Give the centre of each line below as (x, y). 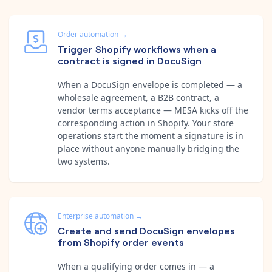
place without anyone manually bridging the (148, 148)
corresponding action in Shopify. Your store (146, 123)
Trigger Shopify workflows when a (137, 48)
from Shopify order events (121, 241)
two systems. (84, 161)
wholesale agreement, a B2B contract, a (138, 97)
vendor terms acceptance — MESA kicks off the (153, 110)
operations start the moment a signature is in (151, 135)
